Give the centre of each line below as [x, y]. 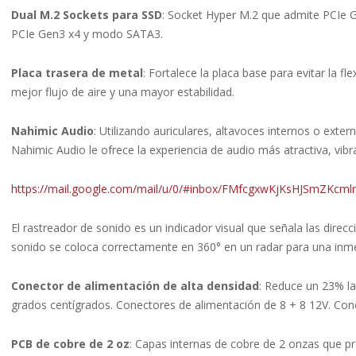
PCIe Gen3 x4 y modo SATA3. [87, 34]
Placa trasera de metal [77, 73]
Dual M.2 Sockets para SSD [87, 15]
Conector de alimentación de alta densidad [135, 286]
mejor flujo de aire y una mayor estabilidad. [123, 92]
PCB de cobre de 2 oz [70, 344]
